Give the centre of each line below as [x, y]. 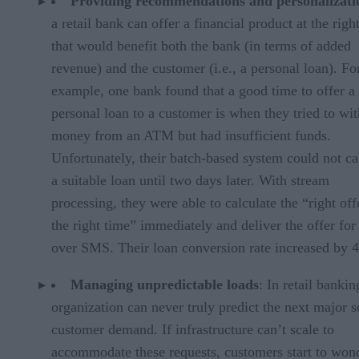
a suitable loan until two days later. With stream [190, 180]
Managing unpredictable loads [165, 284]
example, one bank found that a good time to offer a [203, 90]
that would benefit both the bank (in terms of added [201, 45]
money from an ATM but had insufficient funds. [191, 135]
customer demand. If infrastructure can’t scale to [193, 329]
